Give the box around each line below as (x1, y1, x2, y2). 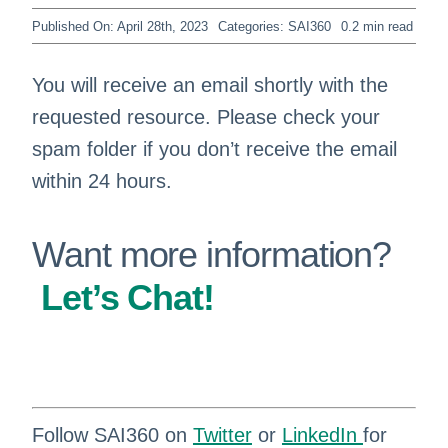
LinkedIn (281, 424, 363, 446)
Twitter (192, 424, 252, 446)
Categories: (217, 18, 288, 34)
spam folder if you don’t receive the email (31, 138, 397, 160)
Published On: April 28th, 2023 (31, 18, 208, 34)
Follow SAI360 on (31, 424, 193, 446)
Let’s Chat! (40, 277, 215, 318)
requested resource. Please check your (31, 106, 380, 128)
